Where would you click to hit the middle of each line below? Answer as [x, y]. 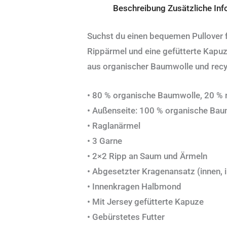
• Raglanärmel [114, 126]
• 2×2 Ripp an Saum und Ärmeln [147, 156]
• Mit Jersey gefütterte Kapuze [145, 202]
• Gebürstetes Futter [126, 217]
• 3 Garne [105, 141]
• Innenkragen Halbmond [134, 187]
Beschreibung [139, 8]
